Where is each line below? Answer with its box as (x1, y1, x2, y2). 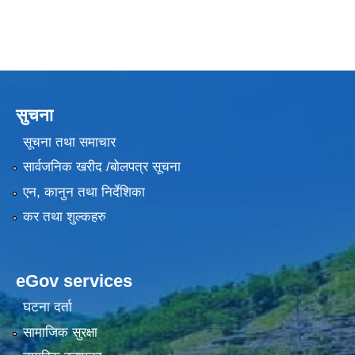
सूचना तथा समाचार (22, 134, 116, 150)
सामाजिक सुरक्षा (22, 324, 97, 340)
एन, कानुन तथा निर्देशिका (22, 184, 145, 200)
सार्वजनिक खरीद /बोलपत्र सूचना (22, 159, 181, 175)
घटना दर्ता (22, 300, 72, 315)
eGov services (16, 270, 132, 291)
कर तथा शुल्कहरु (22, 208, 106, 224)
